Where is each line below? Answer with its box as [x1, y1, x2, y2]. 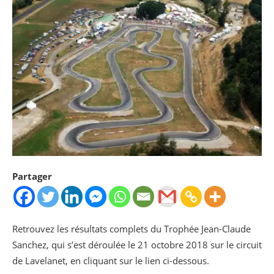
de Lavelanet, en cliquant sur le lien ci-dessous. [12, 254, 209, 267]
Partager [12, 169, 52, 182]
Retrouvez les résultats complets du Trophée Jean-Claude [12, 222, 251, 235]
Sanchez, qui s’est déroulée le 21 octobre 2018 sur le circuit [12, 238, 262, 251]
